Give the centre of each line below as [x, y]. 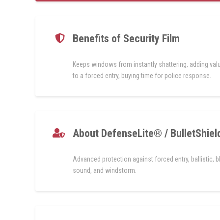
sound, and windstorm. [105, 171]
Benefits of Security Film [126, 39]
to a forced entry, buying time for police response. [143, 76]
